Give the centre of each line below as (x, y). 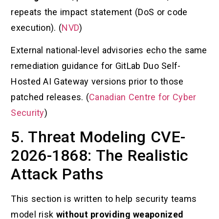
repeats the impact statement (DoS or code (99, 12)
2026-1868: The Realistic (100, 156)
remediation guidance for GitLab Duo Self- (96, 66)
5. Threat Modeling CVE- (98, 137)
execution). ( (36, 27)
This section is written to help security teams (104, 199)
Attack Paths (57, 174)
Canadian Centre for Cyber (143, 97)
